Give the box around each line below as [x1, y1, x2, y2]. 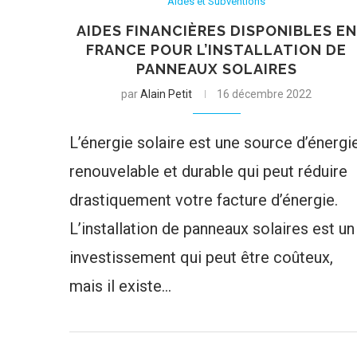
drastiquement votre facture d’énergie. [69, 190, 338, 210]
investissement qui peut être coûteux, [69, 247, 333, 267]
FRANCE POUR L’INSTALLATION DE [86, 41, 347, 58]
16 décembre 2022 [217, 87, 312, 100]
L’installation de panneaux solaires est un [69, 218, 355, 238]
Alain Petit [140, 87, 193, 100]
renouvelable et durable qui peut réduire [69, 161, 347, 181]
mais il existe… [69, 276, 171, 296]
